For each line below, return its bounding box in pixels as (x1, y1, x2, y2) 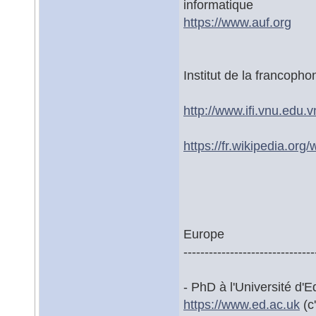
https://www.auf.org (183, 15, 291, 30)
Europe (183, 226, 224, 241)
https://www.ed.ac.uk (183, 297, 300, 312)
